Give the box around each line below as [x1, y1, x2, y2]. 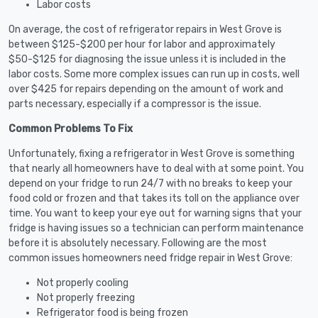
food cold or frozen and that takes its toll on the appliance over [9, 192, 300, 204]
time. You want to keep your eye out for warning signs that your [9, 207, 302, 219]
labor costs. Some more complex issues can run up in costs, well [9, 67, 300, 80]
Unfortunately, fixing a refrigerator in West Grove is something [9, 147, 295, 160]
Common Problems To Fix [9, 122, 133, 135]
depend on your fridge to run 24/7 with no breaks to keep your [9, 177, 292, 190]
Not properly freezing [37, 291, 135, 304]
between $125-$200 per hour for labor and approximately [9, 38, 275, 50]
